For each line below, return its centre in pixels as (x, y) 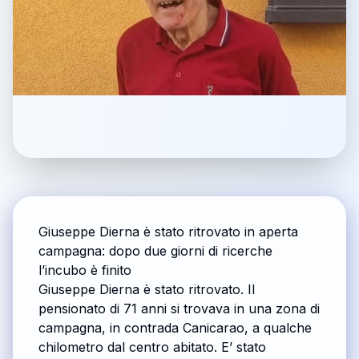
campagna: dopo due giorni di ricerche (155, 251)
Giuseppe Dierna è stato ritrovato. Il (147, 290)
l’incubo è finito (85, 270)
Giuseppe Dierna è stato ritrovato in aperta (168, 232)
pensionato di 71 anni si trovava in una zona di (179, 309)
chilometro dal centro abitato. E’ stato (152, 347)
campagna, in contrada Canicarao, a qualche (175, 328)
